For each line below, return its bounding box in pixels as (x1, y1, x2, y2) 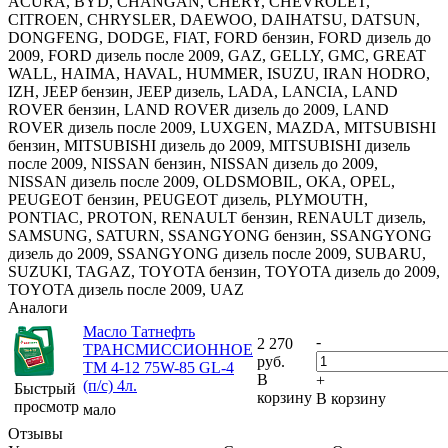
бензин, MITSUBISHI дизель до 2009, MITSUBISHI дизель (8, 137, 410, 155)
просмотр (14, 398, 79, 416)
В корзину (316, 390, 386, 408)
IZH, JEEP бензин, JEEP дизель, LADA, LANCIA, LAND (8, 83, 398, 101)
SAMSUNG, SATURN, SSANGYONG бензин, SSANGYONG (8, 227, 432, 245)
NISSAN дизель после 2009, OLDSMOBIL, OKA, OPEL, (8, 173, 395, 191)
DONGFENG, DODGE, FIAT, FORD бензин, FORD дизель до (8, 29, 431, 47)
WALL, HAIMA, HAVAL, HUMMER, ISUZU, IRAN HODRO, (8, 65, 430, 83)
